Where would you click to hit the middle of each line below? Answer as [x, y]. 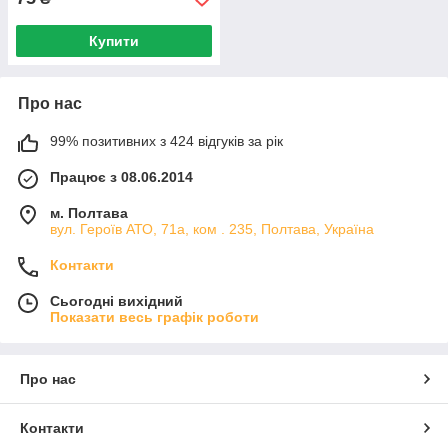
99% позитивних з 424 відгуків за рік [166, 140]
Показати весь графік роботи [154, 316]
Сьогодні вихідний [116, 300]
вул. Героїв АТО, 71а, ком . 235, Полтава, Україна [212, 228]
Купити [114, 40]
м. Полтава [89, 212]
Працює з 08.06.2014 [121, 176]
